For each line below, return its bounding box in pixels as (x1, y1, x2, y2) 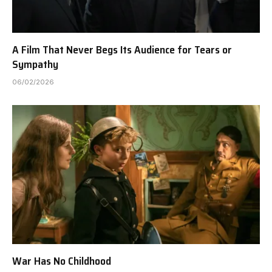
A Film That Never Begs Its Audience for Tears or (12, 41, 232, 58)
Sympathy (12, 55, 58, 73)
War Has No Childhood (12, 253, 111, 270)
